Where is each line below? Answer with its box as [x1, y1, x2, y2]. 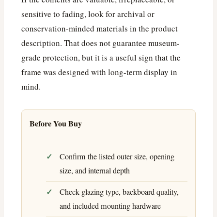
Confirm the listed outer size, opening [60, 151, 174, 162]
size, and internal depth [60, 165, 130, 176]
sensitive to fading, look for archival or [21, 8, 155, 19]
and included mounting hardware [60, 200, 161, 211]
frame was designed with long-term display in [21, 66, 177, 77]
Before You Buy [30, 117, 82, 129]
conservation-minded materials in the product [21, 22, 178, 34]
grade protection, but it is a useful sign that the [21, 51, 181, 63]
